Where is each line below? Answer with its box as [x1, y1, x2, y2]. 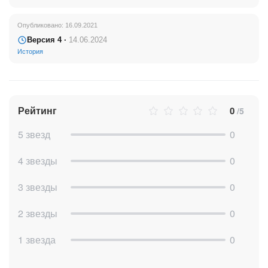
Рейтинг [18, 103, 57, 118]
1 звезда [18, 233, 56, 247]
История [17, 48, 43, 56]
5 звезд [18, 127, 50, 142]
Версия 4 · [27, 35, 69, 45]
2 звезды [18, 206, 57, 221]
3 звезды [18, 180, 57, 194]
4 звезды [18, 154, 57, 168]
